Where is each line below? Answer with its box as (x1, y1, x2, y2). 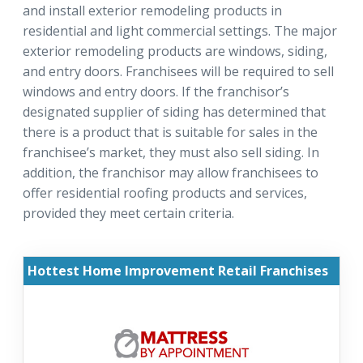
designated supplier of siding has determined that (23, 103, 326, 122)
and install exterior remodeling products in (23, 2, 282, 20)
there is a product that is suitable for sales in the (23, 123, 318, 142)
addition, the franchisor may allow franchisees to (23, 164, 318, 182)
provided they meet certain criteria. (23, 204, 234, 223)
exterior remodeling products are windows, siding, (23, 42, 327, 61)
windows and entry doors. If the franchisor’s (23, 83, 289, 101)
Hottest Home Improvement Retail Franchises (28, 262, 328, 280)
